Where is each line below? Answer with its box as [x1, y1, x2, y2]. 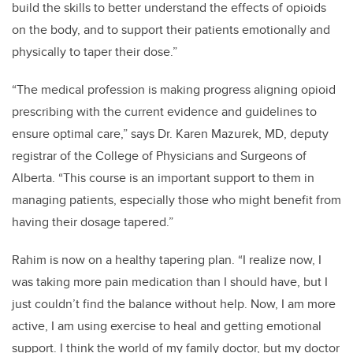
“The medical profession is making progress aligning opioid [12, 80, 336, 99]
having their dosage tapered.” [12, 213, 173, 232]
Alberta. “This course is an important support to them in [12, 169, 314, 188]
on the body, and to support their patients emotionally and [12, 20, 330, 39]
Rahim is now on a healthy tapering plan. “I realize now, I [12, 251, 321, 269]
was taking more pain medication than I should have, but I [12, 273, 328, 292]
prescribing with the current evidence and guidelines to [12, 102, 317, 121]
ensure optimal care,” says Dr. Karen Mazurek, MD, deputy [12, 124, 329, 143]
